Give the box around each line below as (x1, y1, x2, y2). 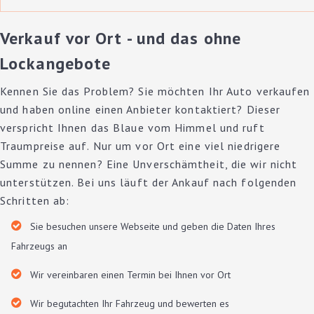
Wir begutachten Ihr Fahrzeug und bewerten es (30, 297, 229, 310)
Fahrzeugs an (11, 240, 67, 252)
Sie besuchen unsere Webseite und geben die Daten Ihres (30, 220, 275, 233)
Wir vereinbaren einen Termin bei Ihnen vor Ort (30, 268, 231, 281)
